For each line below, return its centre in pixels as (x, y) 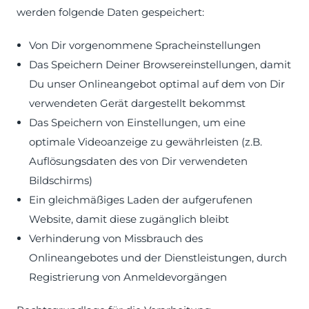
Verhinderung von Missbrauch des (116, 238)
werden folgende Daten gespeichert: (110, 12)
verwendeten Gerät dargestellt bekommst (137, 103)
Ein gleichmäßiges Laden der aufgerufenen (141, 200)
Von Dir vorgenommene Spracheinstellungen (145, 45)
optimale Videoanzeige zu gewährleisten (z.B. (146, 142)
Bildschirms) (61, 180)
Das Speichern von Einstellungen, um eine (137, 122)
